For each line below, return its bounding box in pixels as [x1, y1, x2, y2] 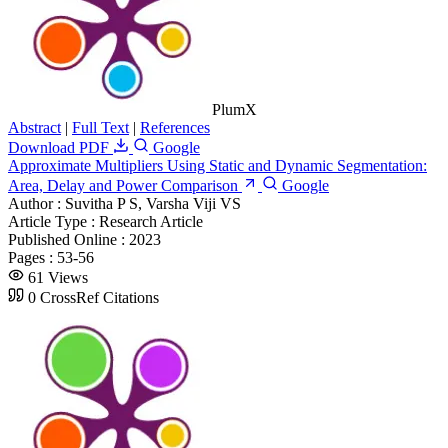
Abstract [8, 118, 61, 136]
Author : [8, 194, 65, 212]
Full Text [72, 118, 129, 136]
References [140, 118, 210, 136]
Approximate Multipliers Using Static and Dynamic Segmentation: [8, 156, 427, 174]
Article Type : [8, 212, 99, 230]
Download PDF [8, 138, 113, 156]
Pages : [8, 248, 57, 266]
